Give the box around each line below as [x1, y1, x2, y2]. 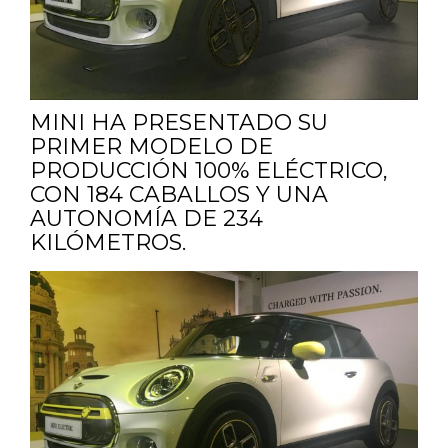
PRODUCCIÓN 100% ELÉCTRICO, [30, 156, 388, 184]
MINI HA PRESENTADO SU [30, 108, 328, 136]
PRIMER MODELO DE [30, 132, 273, 160]
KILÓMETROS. [30, 228, 186, 256]
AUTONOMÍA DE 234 [30, 204, 263, 232]
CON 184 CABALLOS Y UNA [30, 180, 328, 208]
